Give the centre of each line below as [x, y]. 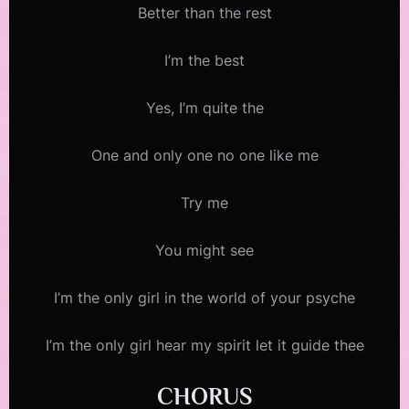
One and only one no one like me [204, 156]
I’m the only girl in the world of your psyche [204, 298]
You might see [204, 251]
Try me [204, 203]
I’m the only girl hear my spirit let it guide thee [204, 346]
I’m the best [204, 61]
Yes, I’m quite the [204, 108]
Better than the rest [204, 13]
